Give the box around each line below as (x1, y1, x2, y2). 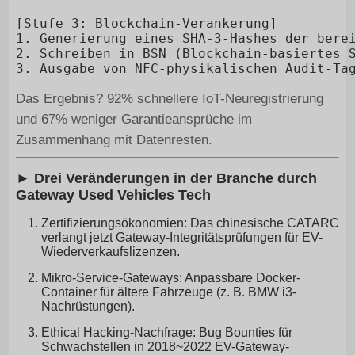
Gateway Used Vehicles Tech (15, 187, 211, 204)
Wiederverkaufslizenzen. (40, 245, 180, 259)
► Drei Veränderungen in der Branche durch (15, 170, 317, 187)
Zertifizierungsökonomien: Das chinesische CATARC (40, 216, 339, 231)
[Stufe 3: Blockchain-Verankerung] (15, 16, 277, 32)
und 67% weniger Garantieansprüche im (15, 112, 252, 128)
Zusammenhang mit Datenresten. (15, 132, 212, 148)
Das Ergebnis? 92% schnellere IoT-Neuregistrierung (15, 91, 323, 107)
